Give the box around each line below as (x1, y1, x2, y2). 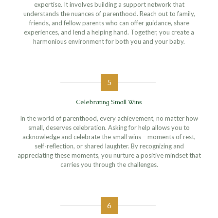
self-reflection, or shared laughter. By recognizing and (34, 142, 184, 150)
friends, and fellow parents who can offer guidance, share (29, 18, 189, 27)
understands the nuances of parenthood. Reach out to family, (23, 9, 195, 18)
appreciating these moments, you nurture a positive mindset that (17, 151, 201, 159)
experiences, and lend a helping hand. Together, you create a (24, 28, 194, 36)
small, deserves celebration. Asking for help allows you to (28, 123, 190, 131)
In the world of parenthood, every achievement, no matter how (20, 114, 198, 122)
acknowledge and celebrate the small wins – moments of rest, (22, 132, 196, 141)
